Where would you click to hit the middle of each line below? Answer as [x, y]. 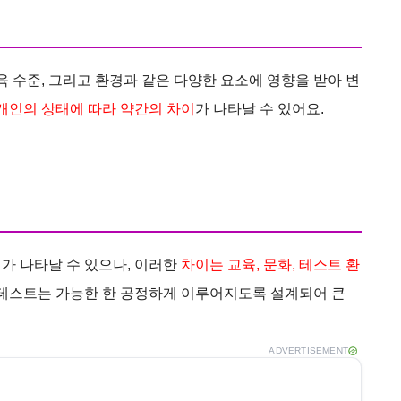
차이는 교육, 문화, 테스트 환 [270, 264]
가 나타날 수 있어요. [260, 108]
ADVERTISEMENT [308, 350]
